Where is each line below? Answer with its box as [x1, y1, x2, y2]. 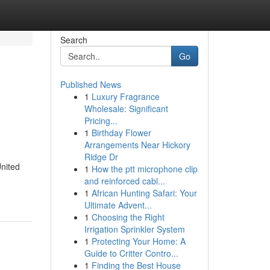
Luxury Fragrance [91, 90, 160, 102]
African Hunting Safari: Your [91, 187, 197, 199]
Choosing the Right [91, 211, 165, 223]
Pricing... [84, 115, 118, 127]
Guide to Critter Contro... [84, 247, 178, 259]
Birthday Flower [91, 127, 151, 139]
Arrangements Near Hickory [84, 139, 190, 151]
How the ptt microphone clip [91, 163, 198, 175]
